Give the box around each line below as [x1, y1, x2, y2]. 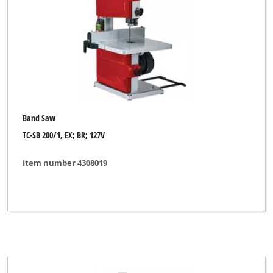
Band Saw [23, 112, 56, 124]
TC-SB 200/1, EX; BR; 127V [23, 129, 105, 141]
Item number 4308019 [23, 157, 108, 168]
